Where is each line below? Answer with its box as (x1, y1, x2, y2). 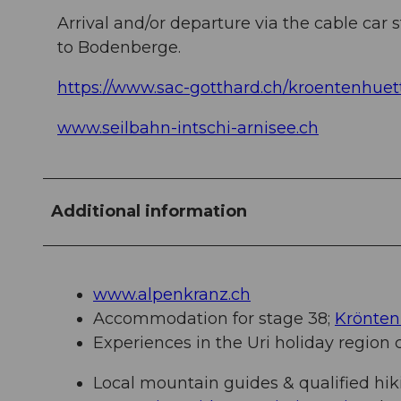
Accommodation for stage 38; (93, 309, 335, 329)
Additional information (51, 201, 247, 222)
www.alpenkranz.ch (93, 285, 251, 305)
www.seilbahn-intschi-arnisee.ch (57, 118, 319, 139)
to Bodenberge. (57, 38, 181, 58)
